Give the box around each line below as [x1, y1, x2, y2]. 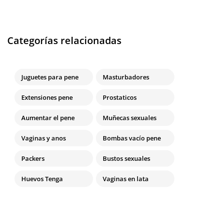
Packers [21, 154, 45, 163]
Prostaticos [103, 93, 137, 102]
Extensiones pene [21, 93, 73, 102]
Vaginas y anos [21, 134, 66, 143]
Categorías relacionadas [7, 34, 122, 47]
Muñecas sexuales [103, 113, 156, 123]
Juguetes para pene [21, 73, 78, 82]
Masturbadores [103, 73, 149, 82]
